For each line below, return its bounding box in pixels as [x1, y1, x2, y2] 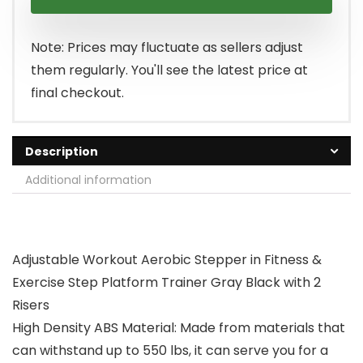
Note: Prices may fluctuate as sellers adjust [31, 38, 303, 58]
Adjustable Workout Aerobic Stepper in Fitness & [12, 250, 322, 270]
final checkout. [31, 83, 124, 103]
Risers [12, 296, 49, 315]
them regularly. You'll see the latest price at [31, 61, 308, 80]
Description [25, 143, 98, 160]
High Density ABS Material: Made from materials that [12, 318, 345, 338]
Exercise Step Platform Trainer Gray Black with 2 [12, 273, 321, 293]
